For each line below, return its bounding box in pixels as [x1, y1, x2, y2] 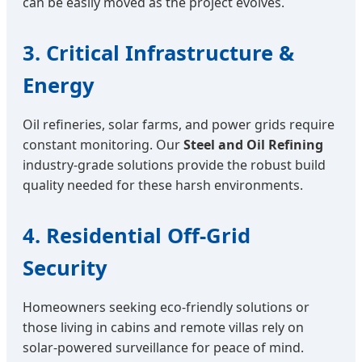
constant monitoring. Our [23, 135, 183, 154]
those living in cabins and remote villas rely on [23, 318, 304, 336]
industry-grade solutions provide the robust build [23, 155, 326, 174]
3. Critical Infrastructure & [23, 38, 294, 67]
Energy [23, 70, 95, 99]
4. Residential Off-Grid [23, 221, 250, 250]
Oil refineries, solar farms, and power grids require [23, 115, 335, 133]
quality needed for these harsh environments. [23, 175, 303, 194]
